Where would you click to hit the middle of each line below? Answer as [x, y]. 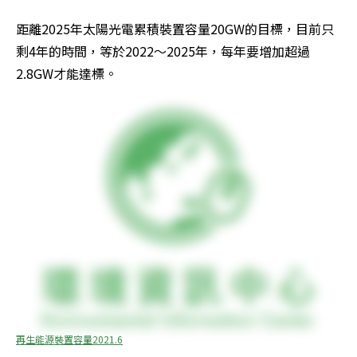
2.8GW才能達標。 [67, 74]
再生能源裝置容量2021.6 [69, 339]
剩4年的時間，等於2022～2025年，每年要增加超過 [163, 51]
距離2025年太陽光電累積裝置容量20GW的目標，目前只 [175, 29]
